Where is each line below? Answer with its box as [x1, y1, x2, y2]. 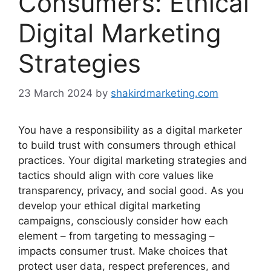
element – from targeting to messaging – [18, 229, 215, 242]
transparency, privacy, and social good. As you [18, 184, 244, 197]
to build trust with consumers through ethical [18, 139, 236, 151]
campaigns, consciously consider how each [18, 214, 228, 227]
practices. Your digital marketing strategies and [18, 154, 247, 166]
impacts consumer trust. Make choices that [18, 244, 227, 257]
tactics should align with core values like [18, 169, 214, 181]
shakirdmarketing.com [111, 87, 218, 99]
